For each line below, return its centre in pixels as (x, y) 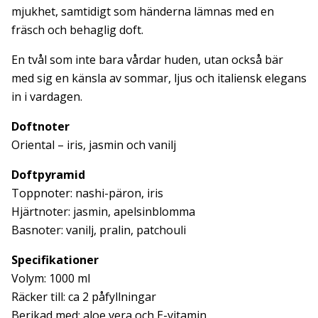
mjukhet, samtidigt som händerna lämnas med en (143, 11)
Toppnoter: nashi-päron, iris (87, 193)
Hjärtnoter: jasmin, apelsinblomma (103, 212)
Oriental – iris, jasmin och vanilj (94, 145)
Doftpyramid (48, 175)
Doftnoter (40, 126)
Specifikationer (55, 260)
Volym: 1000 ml (51, 278)
